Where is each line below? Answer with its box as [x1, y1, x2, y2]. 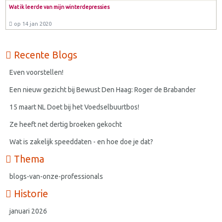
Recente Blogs [11, 50, 78, 61]
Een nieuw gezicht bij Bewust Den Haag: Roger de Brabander [9, 86, 196, 94]
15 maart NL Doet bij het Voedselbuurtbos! [9, 103, 140, 111]
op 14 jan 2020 [12, 20, 52, 27]
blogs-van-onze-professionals [9, 172, 104, 181]
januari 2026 [9, 207, 48, 216]
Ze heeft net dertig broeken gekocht [9, 120, 122, 129]
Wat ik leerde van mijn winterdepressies [8, 3, 110, 10]
